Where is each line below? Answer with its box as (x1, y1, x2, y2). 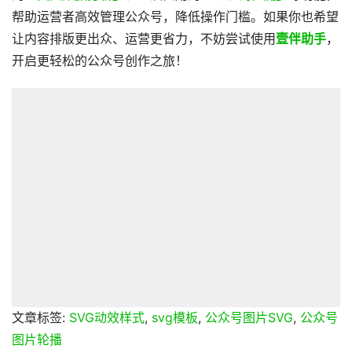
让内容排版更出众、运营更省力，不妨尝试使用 (12, 31, 276, 46)
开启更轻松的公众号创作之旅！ (12, 53, 188, 68)
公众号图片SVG (205, 310, 293, 325)
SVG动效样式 (69, 310, 145, 325)
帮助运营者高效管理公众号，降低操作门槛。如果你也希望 (12, 9, 339, 24)
